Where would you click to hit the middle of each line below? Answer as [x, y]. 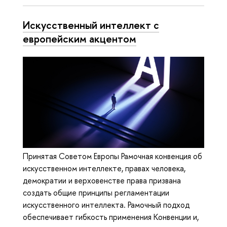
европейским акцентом [80, 39]
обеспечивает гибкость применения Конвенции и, [111, 217]
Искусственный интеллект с [91, 25]
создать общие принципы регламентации [96, 192]
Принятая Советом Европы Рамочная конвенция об [112, 156]
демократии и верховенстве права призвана [102, 180]
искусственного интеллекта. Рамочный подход [106, 204]
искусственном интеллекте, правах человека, [104, 168]
